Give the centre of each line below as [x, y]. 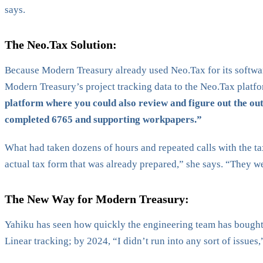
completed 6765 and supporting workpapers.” [103, 119]
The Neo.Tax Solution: [61, 44]
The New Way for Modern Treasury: [97, 199]
